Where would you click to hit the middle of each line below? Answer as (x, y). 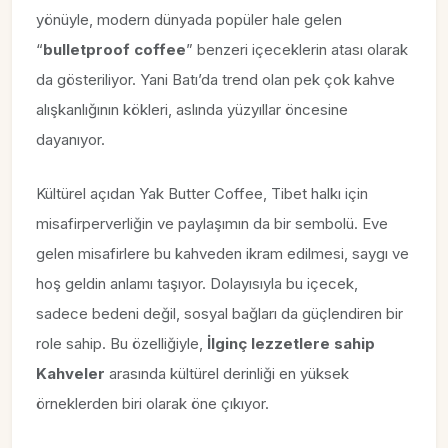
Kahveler (70, 374)
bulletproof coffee (114, 50)
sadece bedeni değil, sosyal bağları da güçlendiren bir (219, 314)
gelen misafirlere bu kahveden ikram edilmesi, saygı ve (222, 254)
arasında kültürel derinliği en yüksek (227, 374)
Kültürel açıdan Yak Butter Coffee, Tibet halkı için (202, 194)
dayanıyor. (70, 140)
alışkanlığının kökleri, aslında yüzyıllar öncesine (192, 110)
